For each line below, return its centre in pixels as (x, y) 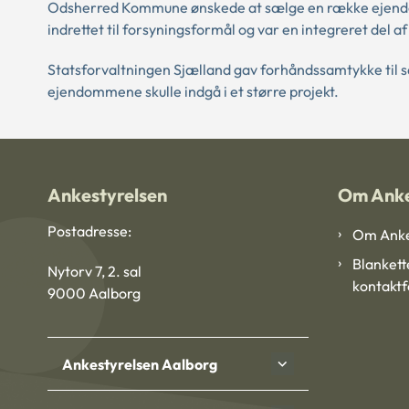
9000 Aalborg (94, 294)
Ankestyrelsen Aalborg (140, 364)
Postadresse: (89, 231)
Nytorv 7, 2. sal (94, 272)
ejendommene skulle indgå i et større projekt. (193, 91)
